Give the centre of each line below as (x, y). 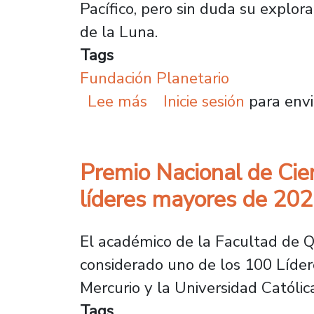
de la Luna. (121, 32)
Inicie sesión (204, 102)
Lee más (118, 102)
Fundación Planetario (155, 78)
